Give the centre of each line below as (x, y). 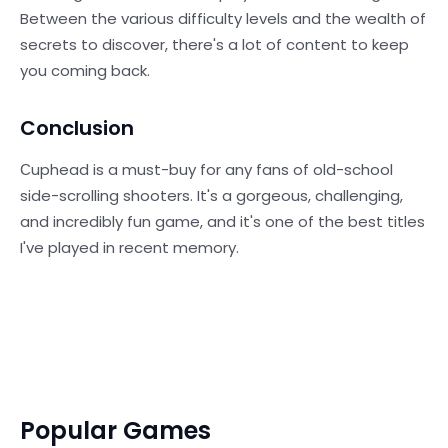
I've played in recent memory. (129, 247)
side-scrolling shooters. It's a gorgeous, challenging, (211, 195)
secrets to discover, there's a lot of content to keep (214, 44)
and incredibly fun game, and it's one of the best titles (222, 221)
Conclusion (77, 128)
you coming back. (85, 70)
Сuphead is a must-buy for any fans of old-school (206, 169)
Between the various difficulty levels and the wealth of (223, 18)
